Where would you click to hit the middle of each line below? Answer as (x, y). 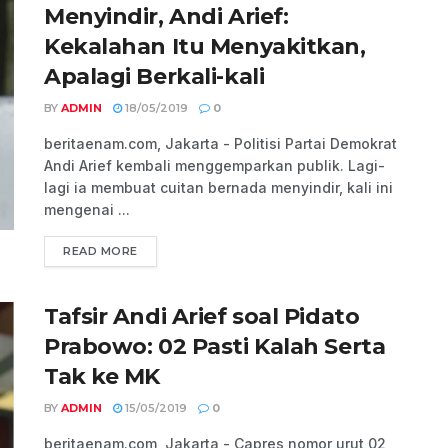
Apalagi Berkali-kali (154, 77)
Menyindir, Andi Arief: (166, 17)
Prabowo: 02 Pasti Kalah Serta (215, 347)
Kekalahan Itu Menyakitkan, (205, 47)
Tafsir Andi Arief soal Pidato (202, 317)
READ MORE (100, 251)
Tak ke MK (102, 377)
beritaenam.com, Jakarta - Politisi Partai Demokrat (220, 144)
